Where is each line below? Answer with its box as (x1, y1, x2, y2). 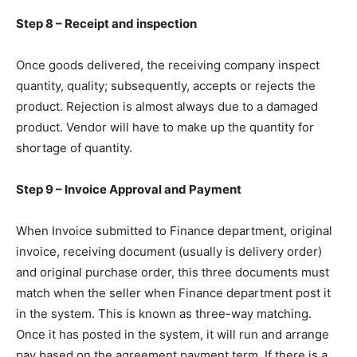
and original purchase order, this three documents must (16, 264, 329, 280)
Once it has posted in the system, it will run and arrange (16, 326, 329, 342)
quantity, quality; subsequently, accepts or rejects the (16, 77, 316, 93)
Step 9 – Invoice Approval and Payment (16, 181, 241, 197)
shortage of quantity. (16, 139, 132, 155)
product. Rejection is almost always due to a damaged (16, 98, 318, 114)
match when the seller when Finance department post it (16, 284, 331, 300)
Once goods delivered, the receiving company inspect (16, 57, 320, 73)
